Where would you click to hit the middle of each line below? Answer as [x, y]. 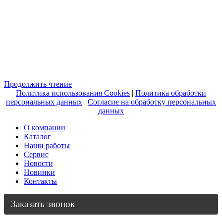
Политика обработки [171, 93]
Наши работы [47, 145]
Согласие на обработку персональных [152, 102]
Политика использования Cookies [73, 93]
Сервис [36, 154]
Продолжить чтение [38, 84]
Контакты [40, 181]
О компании [45, 127]
